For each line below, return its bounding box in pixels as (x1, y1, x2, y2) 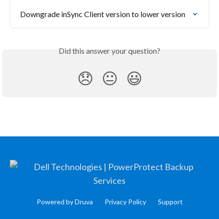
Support (157, 197, 183, 206)
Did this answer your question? (59, 46, 160, 56)
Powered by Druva (36, 197, 93, 206)
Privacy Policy (104, 197, 146, 206)
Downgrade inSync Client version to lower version (20, 9, 185, 19)
